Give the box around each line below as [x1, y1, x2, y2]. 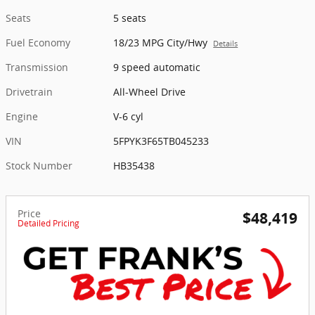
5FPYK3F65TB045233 [113, 134, 210, 148]
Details [213, 38, 238, 49]
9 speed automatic [113, 60, 201, 74]
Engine [6, 109, 38, 123]
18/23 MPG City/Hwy [113, 35, 208, 49]
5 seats [113, 11, 147, 25]
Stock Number [6, 158, 72, 172]
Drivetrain [6, 84, 53, 98]
